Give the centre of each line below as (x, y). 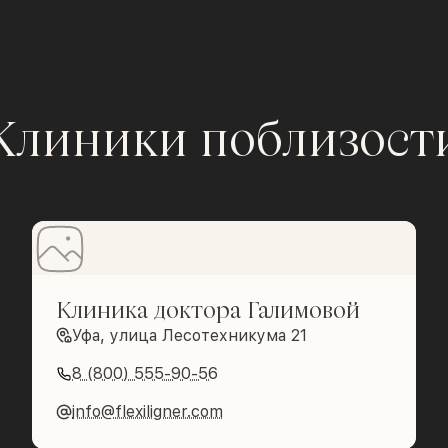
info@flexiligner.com (147, 412)
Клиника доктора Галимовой (208, 309)
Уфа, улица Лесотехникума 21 (189, 336)
